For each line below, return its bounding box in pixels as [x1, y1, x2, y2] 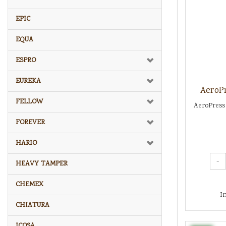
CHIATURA [16, 200, 49, 210]
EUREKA [16, 76, 41, 86]
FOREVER [16, 117, 45, 128]
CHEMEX [16, 179, 43, 190]
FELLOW [16, 96, 43, 107]
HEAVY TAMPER [16, 158, 68, 169]
